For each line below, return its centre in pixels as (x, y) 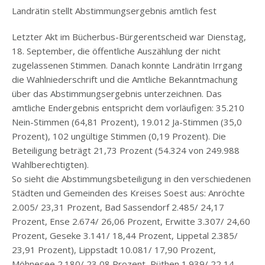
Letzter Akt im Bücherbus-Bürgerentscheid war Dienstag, (129, 37)
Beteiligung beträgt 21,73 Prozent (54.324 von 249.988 (126, 151)
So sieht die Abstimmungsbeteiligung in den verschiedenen (131, 179)
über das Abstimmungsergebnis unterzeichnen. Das (117, 94)
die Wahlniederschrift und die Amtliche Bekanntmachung (125, 80)
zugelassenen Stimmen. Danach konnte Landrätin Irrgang (127, 65)
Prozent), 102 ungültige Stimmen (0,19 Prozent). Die (119, 136)
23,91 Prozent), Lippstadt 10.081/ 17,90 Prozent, (114, 250)
